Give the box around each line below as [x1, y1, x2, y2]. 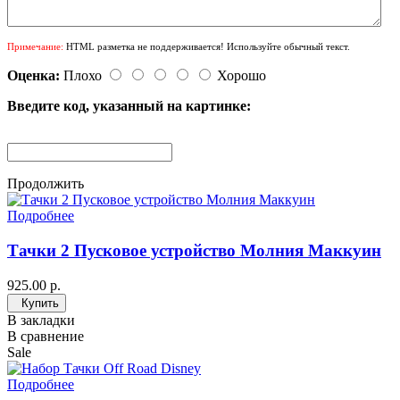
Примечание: [7, 41, 63, 53]
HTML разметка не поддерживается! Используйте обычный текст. [63, 41, 350, 53]
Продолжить [7, 176, 84, 192]
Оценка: [7, 68, 60, 84]
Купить [21, 296, 59, 310]
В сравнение [7, 328, 84, 344]
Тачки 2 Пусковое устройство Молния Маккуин [7, 241, 381, 261]
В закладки [7, 312, 75, 328]
